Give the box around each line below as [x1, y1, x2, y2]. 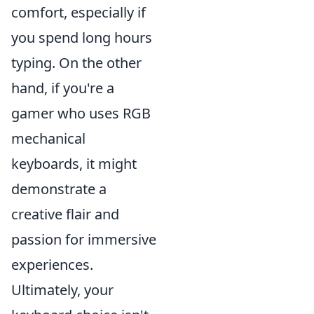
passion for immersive [11, 230, 156, 249]
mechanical [11, 129, 86, 148]
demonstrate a [11, 179, 107, 198]
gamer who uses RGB [11, 104, 151, 123]
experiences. [11, 255, 93, 274]
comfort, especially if [11, 3, 146, 22]
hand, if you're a [11, 78, 114, 97]
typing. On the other [11, 53, 142, 72]
